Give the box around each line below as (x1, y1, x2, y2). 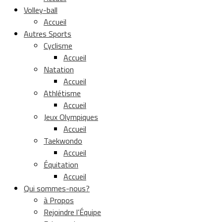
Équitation (44, 159, 78, 170)
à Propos (44, 194, 74, 206)
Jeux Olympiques (44, 111, 98, 123)
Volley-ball (24, 4, 57, 16)
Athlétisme (44, 87, 81, 99)
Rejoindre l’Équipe (44, 206, 101, 218)
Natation (44, 63, 74, 75)
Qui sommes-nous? (24, 182, 90, 194)
